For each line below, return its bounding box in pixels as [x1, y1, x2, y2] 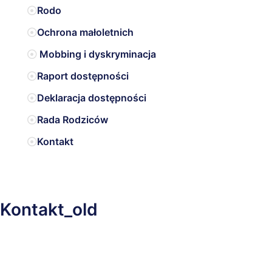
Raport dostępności [37, 70, 129, 82]
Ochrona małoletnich [37, 26, 134, 38]
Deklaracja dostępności [37, 92, 146, 104]
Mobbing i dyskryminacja [37, 48, 156, 60]
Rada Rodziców [37, 114, 108, 126]
